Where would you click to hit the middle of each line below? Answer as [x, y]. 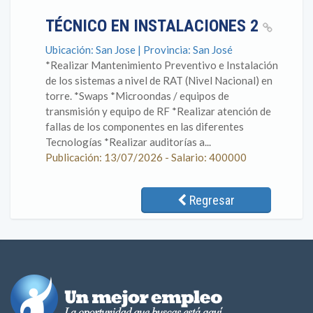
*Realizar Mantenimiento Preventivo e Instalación [162, 65]
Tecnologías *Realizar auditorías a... [128, 142]
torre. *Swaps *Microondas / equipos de [137, 96]
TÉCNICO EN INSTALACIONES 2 [154, 26]
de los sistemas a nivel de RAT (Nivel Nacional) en [159, 80]
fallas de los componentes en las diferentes [145, 126]
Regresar [211, 200]
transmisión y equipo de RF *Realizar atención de [158, 111]
